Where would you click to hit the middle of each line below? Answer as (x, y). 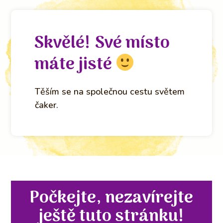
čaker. (47, 105)
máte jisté (75, 65)
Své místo (132, 44)
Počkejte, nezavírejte (111, 198)
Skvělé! (64, 44)
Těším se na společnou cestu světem (110, 91)
